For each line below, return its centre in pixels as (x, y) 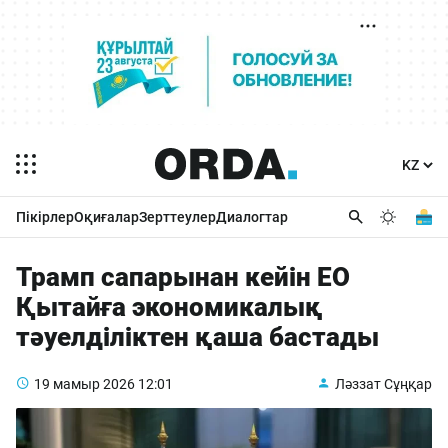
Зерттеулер (177, 217)
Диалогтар (252, 217)
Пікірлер (45, 217)
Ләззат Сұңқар (383, 384)
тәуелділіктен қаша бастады (197, 337)
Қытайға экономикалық (169, 307)
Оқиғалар (106, 217)
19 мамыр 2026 (84, 384)
